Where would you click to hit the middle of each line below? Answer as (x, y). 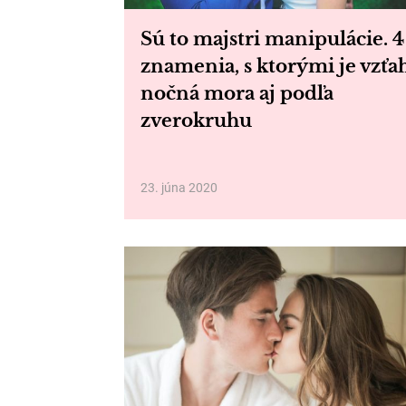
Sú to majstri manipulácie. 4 (272, 39)
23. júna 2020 (179, 188)
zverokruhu (196, 121)
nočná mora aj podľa (237, 93)
